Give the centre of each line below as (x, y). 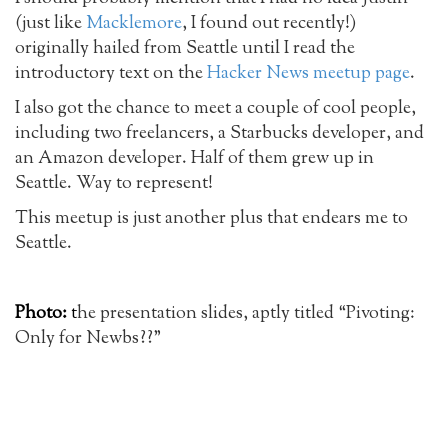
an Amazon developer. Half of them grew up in (194, 159)
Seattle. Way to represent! (114, 184)
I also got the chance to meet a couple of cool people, (215, 109)
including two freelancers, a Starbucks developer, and (219, 134)
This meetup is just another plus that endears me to (211, 219)
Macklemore (134, 24)
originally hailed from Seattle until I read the (185, 49)
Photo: (41, 314)
